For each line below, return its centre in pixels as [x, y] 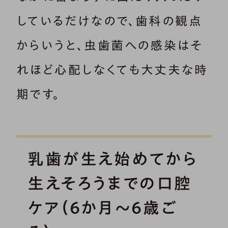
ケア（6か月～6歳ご [103, 207]
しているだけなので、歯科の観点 [109, 21]
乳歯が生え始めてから [112, 159]
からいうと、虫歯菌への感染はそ [109, 46]
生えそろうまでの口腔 [110, 183]
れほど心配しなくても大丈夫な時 [112, 70]
